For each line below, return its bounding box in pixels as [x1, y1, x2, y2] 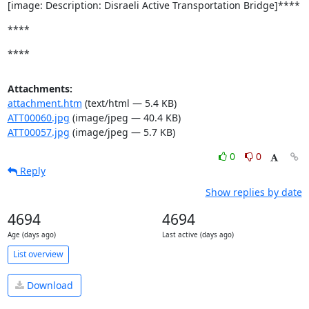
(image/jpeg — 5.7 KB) [69, 125, 175, 139]
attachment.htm [7, 96, 82, 110]
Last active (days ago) [161, 230, 234, 239]
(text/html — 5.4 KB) [81, 96, 177, 110]
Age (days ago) [7, 230, 56, 239]
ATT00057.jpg [7, 125, 70, 139]
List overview [12, 248, 63, 260]
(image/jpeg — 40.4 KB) [69, 110, 181, 124]
